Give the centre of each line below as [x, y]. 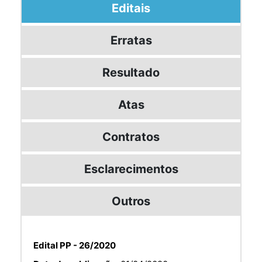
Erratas [131, 40]
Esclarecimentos [131, 169]
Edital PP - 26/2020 [75, 245]
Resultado [131, 72]
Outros [131, 201]
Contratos [131, 137]
